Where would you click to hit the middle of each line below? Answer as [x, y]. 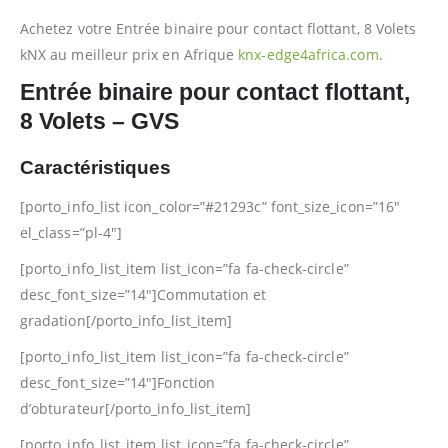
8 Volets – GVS [99, 120]
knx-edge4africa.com [308, 54]
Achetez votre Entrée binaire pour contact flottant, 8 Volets [218, 28]
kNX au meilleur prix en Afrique [129, 54]
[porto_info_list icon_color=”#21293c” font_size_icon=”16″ [210, 206]
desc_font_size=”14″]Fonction [117, 382]
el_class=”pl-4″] [71, 232]
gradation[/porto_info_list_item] [126, 320]
